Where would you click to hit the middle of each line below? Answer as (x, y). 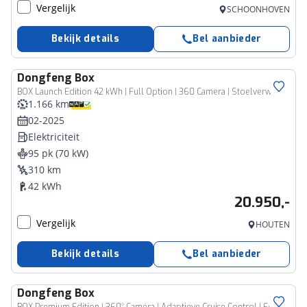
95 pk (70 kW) (58, 153)
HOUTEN (273, 224)
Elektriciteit (54, 137)
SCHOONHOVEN (258, 9)
